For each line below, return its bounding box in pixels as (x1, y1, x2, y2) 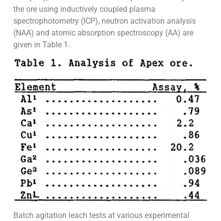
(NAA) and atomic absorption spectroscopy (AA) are (13, 28, 193, 38)
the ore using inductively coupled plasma (13, 4, 155, 14)
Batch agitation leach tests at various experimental (13, 210, 189, 220)
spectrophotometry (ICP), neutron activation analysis (13, 16, 196, 26)
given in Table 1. (13, 40, 70, 50)
